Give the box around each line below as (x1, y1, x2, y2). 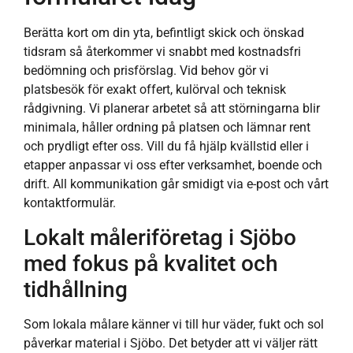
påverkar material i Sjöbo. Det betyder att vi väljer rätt (24, 335, 318, 351)
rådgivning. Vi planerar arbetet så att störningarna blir (24, 101, 320, 117)
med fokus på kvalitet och (24, 250, 278, 277)
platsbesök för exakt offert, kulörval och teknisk (24, 82, 286, 98)
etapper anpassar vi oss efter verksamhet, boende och (24, 158, 322, 173)
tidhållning (24, 276, 128, 303)
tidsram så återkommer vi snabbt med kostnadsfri (24, 44, 301, 60)
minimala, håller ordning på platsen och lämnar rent (24, 120, 310, 136)
